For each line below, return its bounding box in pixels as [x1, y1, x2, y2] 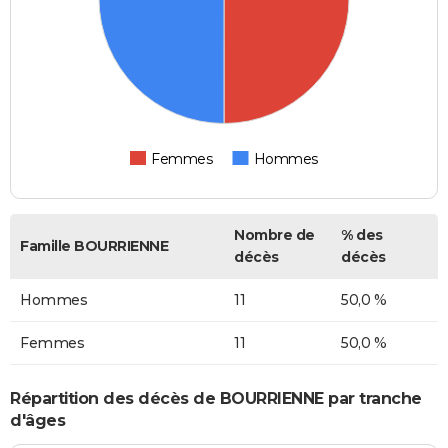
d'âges [10, 410, 65, 430]
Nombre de [234, 226, 315, 245]
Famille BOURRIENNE [20, 237, 168, 256]
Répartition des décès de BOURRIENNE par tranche [10, 388, 422, 408]
